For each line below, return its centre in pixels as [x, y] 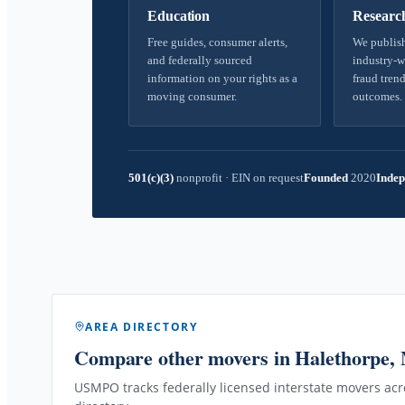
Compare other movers [171, 357]
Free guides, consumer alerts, [217, 42]
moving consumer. [192, 96]
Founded [326, 178]
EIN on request [266, 178]
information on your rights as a [222, 78]
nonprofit [199, 178]
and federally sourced [200, 60]
